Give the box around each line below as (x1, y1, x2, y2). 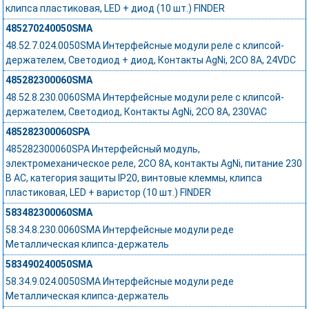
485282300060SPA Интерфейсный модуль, (6, 143, 201, 155)
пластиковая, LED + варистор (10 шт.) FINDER (6, 187, 212, 199)
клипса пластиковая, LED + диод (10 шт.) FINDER (6, 3, 226, 14)
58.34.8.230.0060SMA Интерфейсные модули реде (6, 224, 235, 236)
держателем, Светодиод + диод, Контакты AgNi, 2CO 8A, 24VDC (6, 54, 297, 66)
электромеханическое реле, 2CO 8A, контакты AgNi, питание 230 (6, 158, 303, 170)
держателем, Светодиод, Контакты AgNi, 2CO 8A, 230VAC (6, 106, 268, 118)
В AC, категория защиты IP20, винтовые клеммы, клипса (6, 172, 263, 184)
